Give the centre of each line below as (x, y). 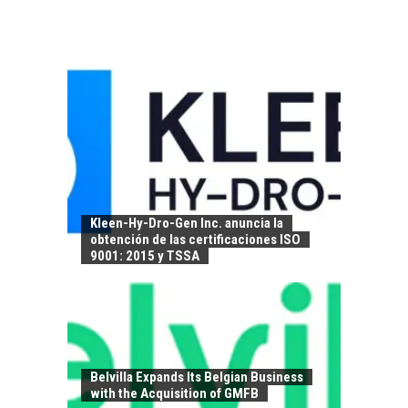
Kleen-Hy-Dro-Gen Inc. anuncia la (187, 223)
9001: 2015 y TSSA (145, 255)
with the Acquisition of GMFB (174, 393)
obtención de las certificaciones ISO (195, 239)
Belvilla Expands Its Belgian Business (197, 377)
